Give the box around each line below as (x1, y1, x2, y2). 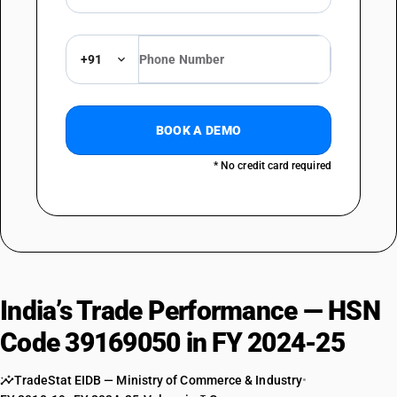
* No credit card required (213, 160, 331, 172)
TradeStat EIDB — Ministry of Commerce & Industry (14, 373, 303, 387)
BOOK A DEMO (155, 123, 242, 137)
